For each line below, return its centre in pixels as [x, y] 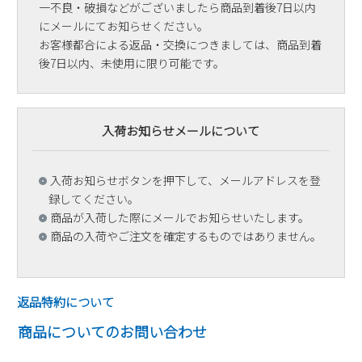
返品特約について [65, 302]
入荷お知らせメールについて [181, 131]
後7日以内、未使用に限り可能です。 [131, 63]
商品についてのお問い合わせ [112, 332]
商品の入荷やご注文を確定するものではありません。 [185, 236]
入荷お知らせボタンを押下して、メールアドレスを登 [185, 181]
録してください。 [93, 199]
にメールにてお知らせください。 [123, 26]
